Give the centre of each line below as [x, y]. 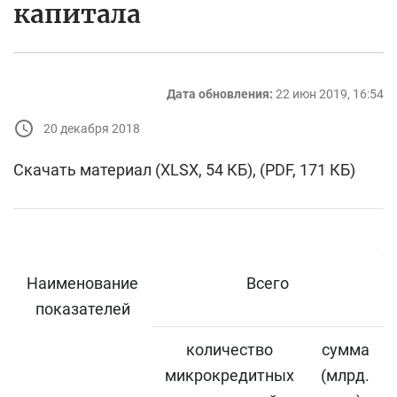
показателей [82, 309]
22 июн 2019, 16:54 [330, 94]
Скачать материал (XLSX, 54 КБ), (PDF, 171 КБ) [184, 170]
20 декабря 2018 [92, 128]
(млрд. [345, 376]
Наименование [82, 284]
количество [230, 350]
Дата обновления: [220, 94]
